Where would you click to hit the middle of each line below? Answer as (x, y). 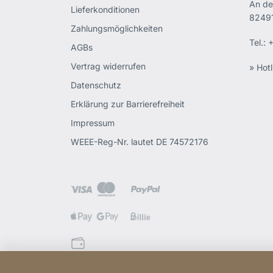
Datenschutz (96, 85)
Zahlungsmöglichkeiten (117, 28)
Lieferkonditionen (105, 9)
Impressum (93, 123)
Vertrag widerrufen (108, 66)
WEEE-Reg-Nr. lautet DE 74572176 (140, 142)
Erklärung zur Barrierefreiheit (128, 104)
